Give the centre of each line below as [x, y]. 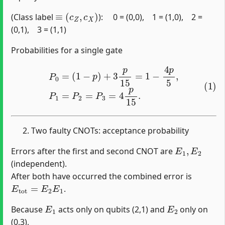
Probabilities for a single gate [67, 50]
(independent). [39, 163]
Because [28, 209]
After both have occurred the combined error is [101, 176]
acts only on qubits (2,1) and [111, 209]
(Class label [33, 17]
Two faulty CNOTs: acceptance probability [110, 130]
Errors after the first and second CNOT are [93, 151]
